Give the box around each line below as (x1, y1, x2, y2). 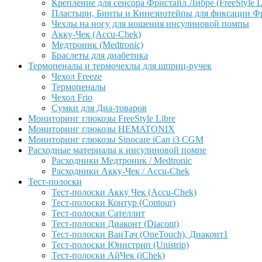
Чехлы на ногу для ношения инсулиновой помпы (51, 19, 249, 29)
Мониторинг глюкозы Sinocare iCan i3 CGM (28, 135, 204, 144)
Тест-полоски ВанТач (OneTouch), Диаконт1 (51, 229, 228, 239)
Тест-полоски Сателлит (51, 208, 145, 218)
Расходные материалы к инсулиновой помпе (28, 145, 206, 155)
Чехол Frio (51, 92, 92, 102)
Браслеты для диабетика (51, 50, 148, 60)
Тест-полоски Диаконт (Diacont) (51, 219, 179, 229)
